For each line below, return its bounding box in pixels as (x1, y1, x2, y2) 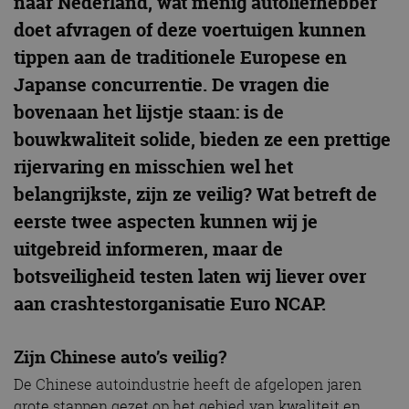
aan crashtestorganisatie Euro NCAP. (14, 291, 326, 317)
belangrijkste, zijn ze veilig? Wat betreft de (14, 182, 377, 207)
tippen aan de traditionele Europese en (14, 45, 347, 70)
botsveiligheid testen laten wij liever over (14, 264, 366, 289)
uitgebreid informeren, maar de (14, 236, 283, 262)
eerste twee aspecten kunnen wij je (14, 209, 318, 235)
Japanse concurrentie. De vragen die (14, 72, 330, 98)
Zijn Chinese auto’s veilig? (14, 345, 226, 370)
